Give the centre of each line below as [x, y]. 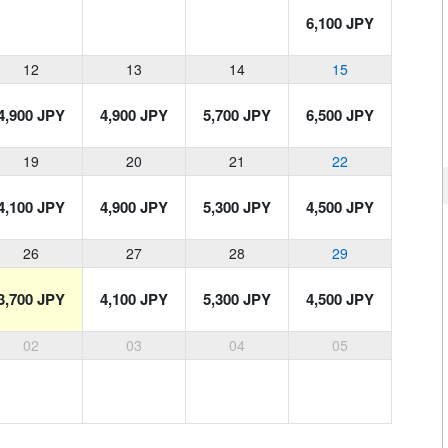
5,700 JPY [237, 115]
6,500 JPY [340, 115]
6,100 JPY [340, 23]
